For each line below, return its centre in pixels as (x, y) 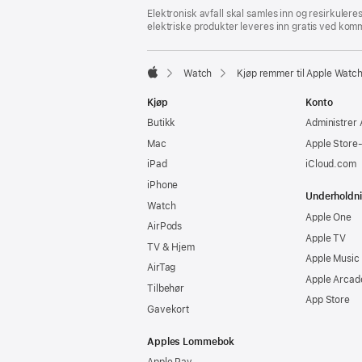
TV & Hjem (171, 247)
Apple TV (326, 238)
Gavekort (168, 309)
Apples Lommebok (191, 341)
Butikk (162, 123)
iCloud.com (331, 164)
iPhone (163, 185)
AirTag (162, 268)
